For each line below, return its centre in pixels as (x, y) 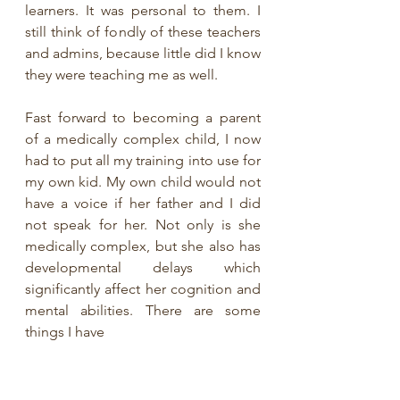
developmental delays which (143, 267)
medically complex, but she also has (143, 246)
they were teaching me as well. (123, 75)
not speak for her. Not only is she (143, 225)
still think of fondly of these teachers (143, 32)
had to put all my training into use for (143, 160)
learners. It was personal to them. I (143, 10)
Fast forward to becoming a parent (143, 117)
